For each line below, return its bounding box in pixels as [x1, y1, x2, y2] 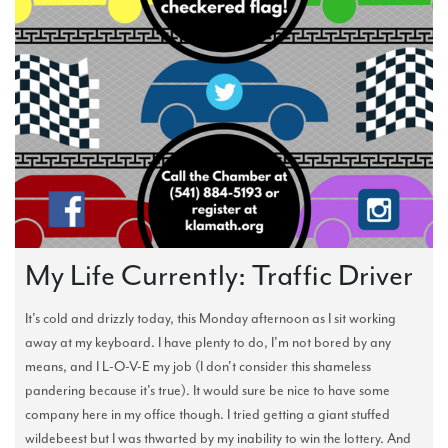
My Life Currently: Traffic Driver [25, 255, 413, 294]
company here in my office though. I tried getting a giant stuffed [25, 405, 390, 423]
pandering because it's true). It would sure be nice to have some [25, 381, 390, 399]
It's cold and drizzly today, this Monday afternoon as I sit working [25, 309, 396, 327]
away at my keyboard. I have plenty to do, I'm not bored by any [25, 333, 391, 351]
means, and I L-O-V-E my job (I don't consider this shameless [25, 357, 371, 375]
